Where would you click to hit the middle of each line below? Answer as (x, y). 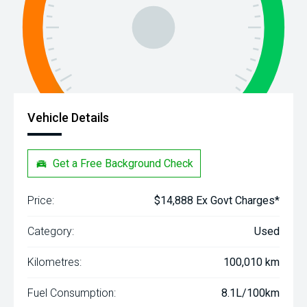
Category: (51, 232)
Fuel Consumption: (72, 293)
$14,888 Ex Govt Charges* (217, 201)
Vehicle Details (68, 118)
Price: (41, 201)
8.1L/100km (250, 293)
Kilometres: (54, 262)
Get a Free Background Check (123, 163)
